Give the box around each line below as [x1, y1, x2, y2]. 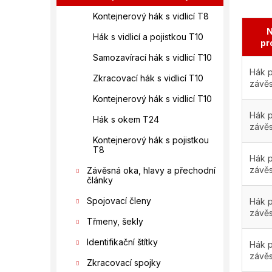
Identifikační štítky [87, 237, 158, 247]
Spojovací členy [87, 195, 151, 206]
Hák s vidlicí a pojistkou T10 [93, 32, 203, 42]
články [87, 175, 113, 185]
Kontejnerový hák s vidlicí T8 [93, 11, 209, 21]
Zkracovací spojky [87, 257, 161, 268]
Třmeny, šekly [87, 216, 143, 226]
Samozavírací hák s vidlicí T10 [93, 52, 212, 63]
